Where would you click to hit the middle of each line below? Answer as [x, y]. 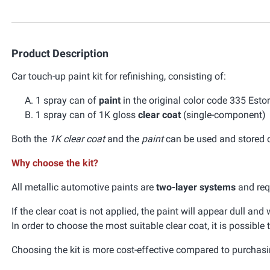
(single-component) [223, 115]
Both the [30, 139]
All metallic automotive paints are [84, 187]
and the [123, 139]
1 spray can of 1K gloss [87, 115]
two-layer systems [196, 187]
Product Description [60, 53]
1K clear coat [77, 139]
